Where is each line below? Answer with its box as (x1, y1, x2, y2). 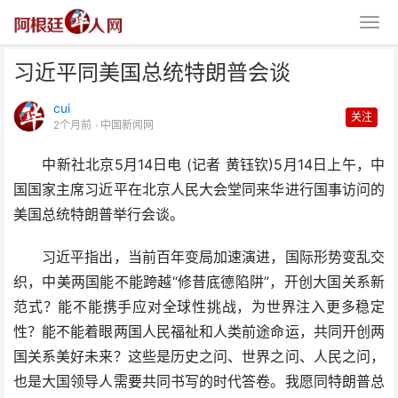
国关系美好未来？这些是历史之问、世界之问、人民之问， (13, 348, 385, 365)
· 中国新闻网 (95, 118, 154, 131)
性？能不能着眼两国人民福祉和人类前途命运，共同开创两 (13, 323, 385, 340)
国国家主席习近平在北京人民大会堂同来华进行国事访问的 (13, 181, 385, 198)
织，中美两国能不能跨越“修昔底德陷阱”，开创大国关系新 (13, 274, 385, 291)
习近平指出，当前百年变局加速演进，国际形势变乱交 (13, 249, 385, 266)
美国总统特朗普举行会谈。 (13, 206, 184, 223)
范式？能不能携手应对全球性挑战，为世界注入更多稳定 (13, 298, 385, 315)
